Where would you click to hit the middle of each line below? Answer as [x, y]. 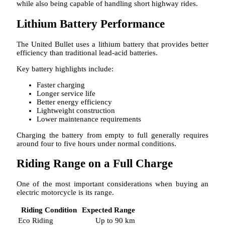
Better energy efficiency [74, 102]
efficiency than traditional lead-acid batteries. [87, 52]
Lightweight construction [76, 110]
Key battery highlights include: [65, 69]
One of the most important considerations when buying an [113, 184]
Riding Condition [49, 210]
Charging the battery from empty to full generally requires [113, 135]
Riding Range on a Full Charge [95, 164]
